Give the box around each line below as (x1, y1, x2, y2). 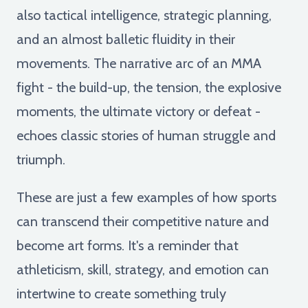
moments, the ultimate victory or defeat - (16, 102, 261, 120)
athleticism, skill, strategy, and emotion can (16, 261, 269, 278)
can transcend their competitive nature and (16, 212, 269, 230)
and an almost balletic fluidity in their (16, 30, 235, 47)
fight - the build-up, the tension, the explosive (16, 78, 281, 96)
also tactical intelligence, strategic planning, (16, 6, 272, 23)
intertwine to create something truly (16, 285, 226, 302)
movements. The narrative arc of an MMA (16, 54, 261, 71)
